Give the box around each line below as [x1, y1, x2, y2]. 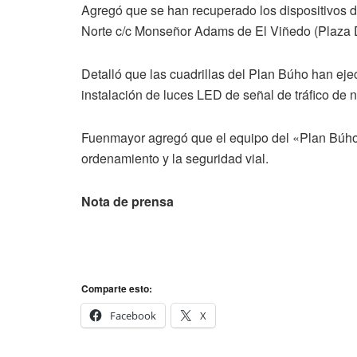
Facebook [110, 308, 156, 323]
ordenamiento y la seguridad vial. [81, 148, 269, 167]
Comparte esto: [81, 280, 152, 296]
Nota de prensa [81, 191, 174, 210]
